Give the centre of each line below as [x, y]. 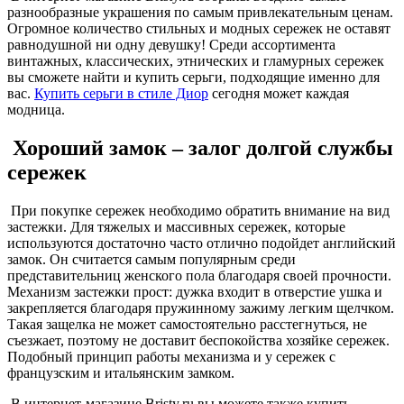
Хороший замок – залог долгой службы [200, 148]
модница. [36, 110]
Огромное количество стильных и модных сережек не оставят [199, 29]
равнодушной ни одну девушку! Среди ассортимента [171, 45]
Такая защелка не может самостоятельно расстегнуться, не [187, 325]
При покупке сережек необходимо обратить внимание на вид [198, 211]
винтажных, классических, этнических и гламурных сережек [196, 61]
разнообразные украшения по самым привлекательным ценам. [200, 13]
